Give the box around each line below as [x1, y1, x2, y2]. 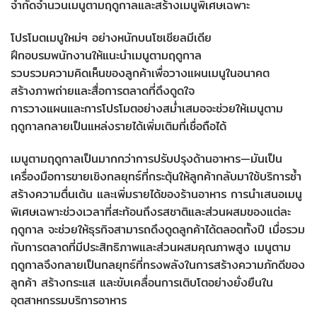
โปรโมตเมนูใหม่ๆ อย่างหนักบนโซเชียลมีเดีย [11, 28, 212, 47]
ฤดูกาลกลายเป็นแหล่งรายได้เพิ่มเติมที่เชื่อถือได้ [11, 117, 226, 135]
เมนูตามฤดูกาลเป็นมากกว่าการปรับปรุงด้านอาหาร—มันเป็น [11, 149, 282, 168]
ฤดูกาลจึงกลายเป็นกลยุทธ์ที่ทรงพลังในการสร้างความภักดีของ [11, 255, 305, 274]
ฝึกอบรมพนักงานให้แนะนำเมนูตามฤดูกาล [11, 46, 202, 64]
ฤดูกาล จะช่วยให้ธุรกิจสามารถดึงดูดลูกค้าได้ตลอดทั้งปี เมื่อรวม [11, 220, 305, 238]
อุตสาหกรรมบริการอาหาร [11, 291, 127, 309]
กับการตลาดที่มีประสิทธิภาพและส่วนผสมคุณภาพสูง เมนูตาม [11, 238, 291, 256]
